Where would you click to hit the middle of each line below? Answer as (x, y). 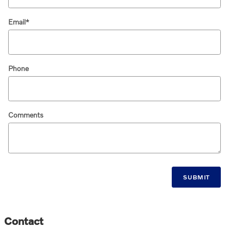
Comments (26, 114)
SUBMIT (197, 177)
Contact (24, 221)
